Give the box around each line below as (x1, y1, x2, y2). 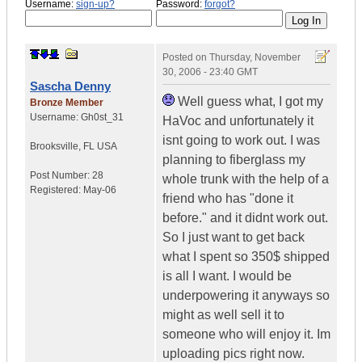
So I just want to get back (162, 230, 305, 245)
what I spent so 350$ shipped (162, 250, 330, 264)
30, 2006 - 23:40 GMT (162, 66, 258, 78)
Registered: (30, 184, 83, 196)
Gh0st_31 (81, 112, 124, 124)
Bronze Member (30, 97, 103, 109)
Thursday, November (209, 52, 301, 64)
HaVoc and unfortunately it (162, 114, 314, 128)
